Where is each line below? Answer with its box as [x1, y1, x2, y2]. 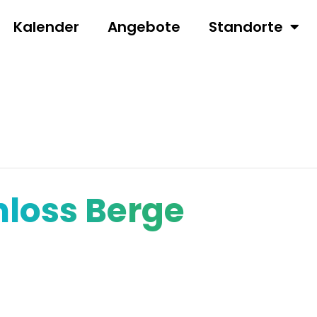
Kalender [13, 17, 79, 38]
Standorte [208, 17, 283, 38]
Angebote [107, 17, 180, 38]
